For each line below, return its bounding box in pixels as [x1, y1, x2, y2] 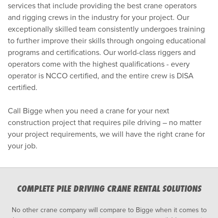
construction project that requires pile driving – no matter [8, 117, 201, 127]
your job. [8, 141, 37, 151]
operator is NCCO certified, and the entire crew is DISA [8, 71, 194, 81]
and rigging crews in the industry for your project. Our [8, 12, 189, 22]
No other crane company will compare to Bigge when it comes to [11, 205, 207, 214]
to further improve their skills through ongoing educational [8, 36, 206, 46]
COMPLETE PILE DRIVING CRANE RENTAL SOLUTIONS [17, 182, 201, 195]
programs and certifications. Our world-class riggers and [8, 47, 196, 57]
